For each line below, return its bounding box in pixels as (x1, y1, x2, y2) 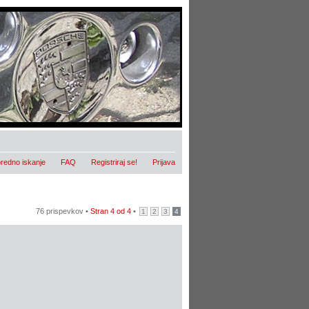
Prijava (152, 158, 175, 166)
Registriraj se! (90, 158, 137, 166)
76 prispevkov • (35, 207, 90, 215)
